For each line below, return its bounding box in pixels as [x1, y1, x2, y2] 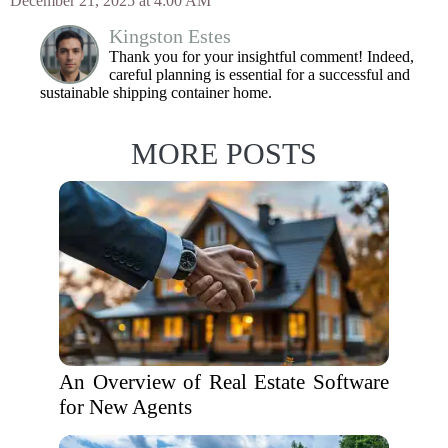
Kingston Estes [109, 25, 231, 47]
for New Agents [59, 395, 192, 419]
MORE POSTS [131, 137, 317, 170]
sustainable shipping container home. [40, 84, 272, 101]
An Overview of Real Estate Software [59, 370, 389, 394]
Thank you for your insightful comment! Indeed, [109, 48, 414, 65]
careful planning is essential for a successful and [109, 66, 410, 83]
